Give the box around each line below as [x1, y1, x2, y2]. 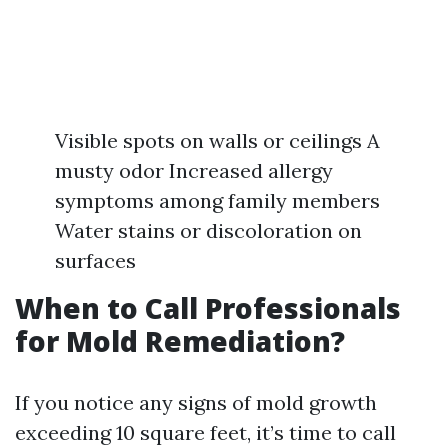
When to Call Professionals [15, 289, 401, 327]
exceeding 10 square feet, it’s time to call [15, 420, 396, 445]
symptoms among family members [55, 188, 380, 213]
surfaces [55, 248, 136, 273]
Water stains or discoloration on [55, 218, 362, 243]
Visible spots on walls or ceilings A [55, 128, 380, 153]
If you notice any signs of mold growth [15, 390, 377, 415]
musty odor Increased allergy [55, 158, 333, 183]
